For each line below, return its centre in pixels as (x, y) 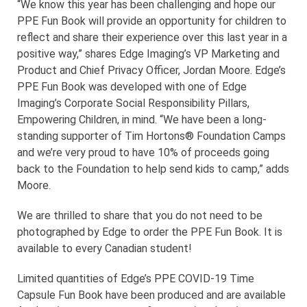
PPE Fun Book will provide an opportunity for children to (152, 21)
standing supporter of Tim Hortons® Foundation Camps (151, 136)
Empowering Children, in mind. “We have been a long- (142, 120)
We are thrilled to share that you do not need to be (140, 216)
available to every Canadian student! (105, 249)
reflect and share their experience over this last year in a (152, 38)
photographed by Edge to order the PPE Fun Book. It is (150, 232)
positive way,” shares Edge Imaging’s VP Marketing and (148, 54)
